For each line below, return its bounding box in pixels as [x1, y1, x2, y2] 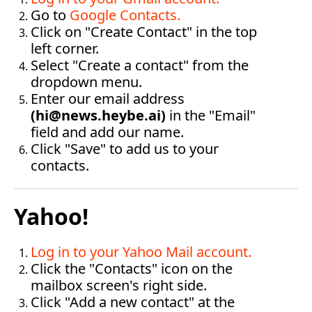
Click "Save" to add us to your [31, 139, 219, 158]
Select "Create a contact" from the [31, 56, 249, 75]
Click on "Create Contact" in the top [31, 22, 257, 41]
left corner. [31, 39, 99, 58]
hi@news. [36, 106, 102, 125]
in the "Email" [166, 106, 256, 125]
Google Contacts [70, 6, 177, 24]
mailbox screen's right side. [31, 276, 207, 295]
